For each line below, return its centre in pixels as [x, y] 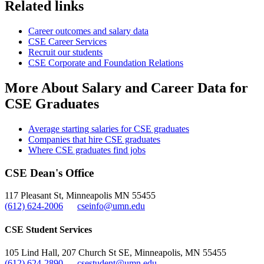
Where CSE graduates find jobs [87, 150]
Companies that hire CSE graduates [94, 139]
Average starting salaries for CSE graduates [109, 128]
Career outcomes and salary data [88, 31]
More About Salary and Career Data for [126, 88]
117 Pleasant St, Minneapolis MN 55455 [80, 196]
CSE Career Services [67, 42]
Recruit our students [65, 52]
